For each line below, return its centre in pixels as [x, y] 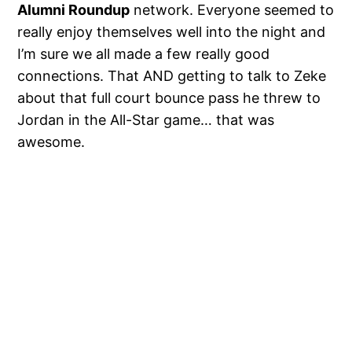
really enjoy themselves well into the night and [172, 31]
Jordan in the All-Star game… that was [146, 119]
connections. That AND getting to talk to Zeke [172, 75]
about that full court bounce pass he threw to [169, 97]
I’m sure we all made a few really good [144, 53]
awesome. [51, 141]
